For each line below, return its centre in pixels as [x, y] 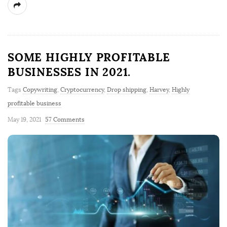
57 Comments [65, 120]
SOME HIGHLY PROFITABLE [89, 58]
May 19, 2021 [24, 120]
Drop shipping [127, 90]
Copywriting [40, 90]
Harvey [159, 90]
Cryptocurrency [82, 90]
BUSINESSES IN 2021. [69, 72]
